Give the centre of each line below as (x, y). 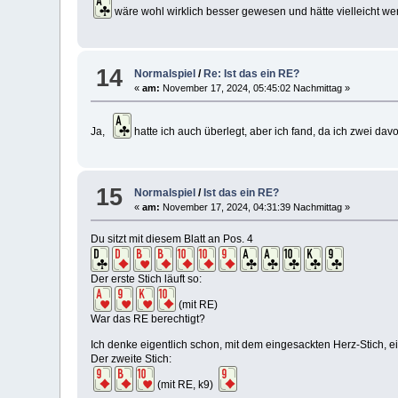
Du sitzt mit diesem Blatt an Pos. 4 (172, 239)
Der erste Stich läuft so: (147, 279)
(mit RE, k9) (187, 384)
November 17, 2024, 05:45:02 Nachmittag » (255, 88)
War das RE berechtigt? (148, 318)
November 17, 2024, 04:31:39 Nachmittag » (255, 207)
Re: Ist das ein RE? (252, 73)
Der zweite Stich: (131, 358)
